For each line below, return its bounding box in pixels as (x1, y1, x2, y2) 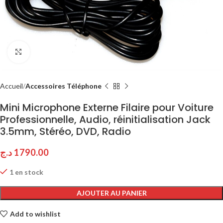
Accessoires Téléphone (25, 82, 102, 90)
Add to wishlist (9, 209, 61, 218)
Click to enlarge (29, 48, 77, 56)
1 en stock (9, 168, 43, 176)
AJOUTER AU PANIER (76, 189, 147, 197)
